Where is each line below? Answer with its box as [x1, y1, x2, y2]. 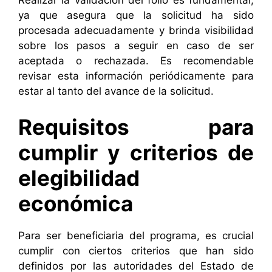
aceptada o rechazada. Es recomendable [18, 54, 254, 67]
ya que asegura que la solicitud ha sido [18, 8, 254, 21]
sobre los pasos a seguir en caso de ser [18, 39, 254, 52]
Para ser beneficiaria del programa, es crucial [18, 229, 254, 242]
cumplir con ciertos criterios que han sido [18, 245, 254, 257]
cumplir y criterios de [18, 140, 254, 166]
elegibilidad [18, 165, 140, 191]
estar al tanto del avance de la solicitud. [18, 84, 214, 97]
